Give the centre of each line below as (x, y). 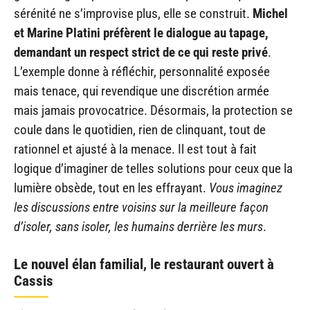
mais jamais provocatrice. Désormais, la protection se (153, 110)
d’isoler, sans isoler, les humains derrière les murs (138, 226)
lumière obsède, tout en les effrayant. (111, 188)
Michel (270, 13)
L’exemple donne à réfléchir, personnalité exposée (142, 71)
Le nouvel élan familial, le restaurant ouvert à (144, 265)
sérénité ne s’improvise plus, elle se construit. (133, 13)
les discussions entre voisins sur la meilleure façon (141, 207)
